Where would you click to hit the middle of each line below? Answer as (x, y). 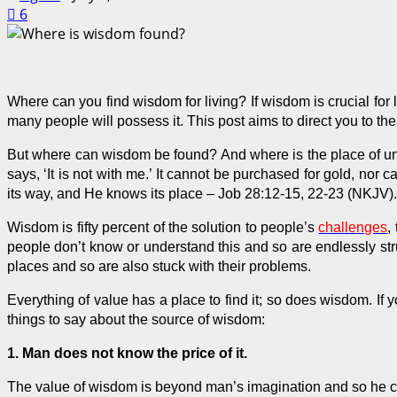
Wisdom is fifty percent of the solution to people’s (163, 227)
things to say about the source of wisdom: (136, 319)
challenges (353, 227)
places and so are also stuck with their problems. (159, 266)
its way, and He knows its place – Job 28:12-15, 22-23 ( (179, 193)
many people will (62, 121)
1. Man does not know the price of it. (127, 353)
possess (143, 121)
